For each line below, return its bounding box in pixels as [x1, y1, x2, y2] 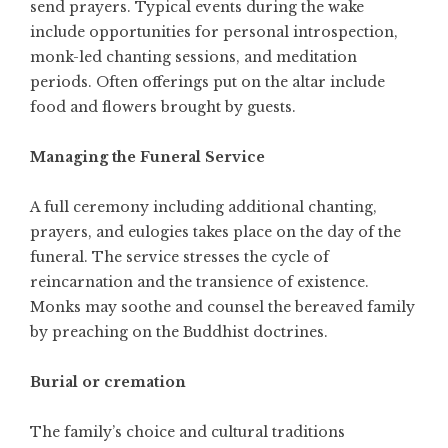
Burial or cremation [30, 373, 186, 392]
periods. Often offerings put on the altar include [30, 73, 385, 92]
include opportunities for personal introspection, [30, 23, 398, 42]
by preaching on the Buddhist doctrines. [30, 323, 328, 342]
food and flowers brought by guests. [30, 98, 296, 117]
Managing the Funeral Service [30, 148, 265, 167]
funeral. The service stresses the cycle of [30, 248, 329, 267]
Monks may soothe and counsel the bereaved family [30, 298, 415, 317]
